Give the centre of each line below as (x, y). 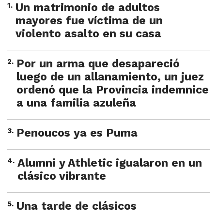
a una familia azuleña (76, 103)
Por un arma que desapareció (98, 64)
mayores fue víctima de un (89, 21)
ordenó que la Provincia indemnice (113, 90)
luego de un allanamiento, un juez (110, 77)
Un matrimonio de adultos (88, 8)
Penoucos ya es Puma (77, 133)
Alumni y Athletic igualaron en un (110, 163)
